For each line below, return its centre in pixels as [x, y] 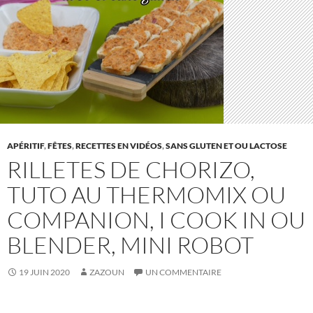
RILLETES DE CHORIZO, [131, 170]
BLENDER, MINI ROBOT [130, 245]
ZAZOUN [107, 272]
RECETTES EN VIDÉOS [119, 146]
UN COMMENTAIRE [183, 272]
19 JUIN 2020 [44, 272]
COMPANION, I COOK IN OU [156, 220]
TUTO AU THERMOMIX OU [146, 195]
